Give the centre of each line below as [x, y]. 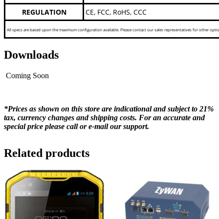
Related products [47, 153]
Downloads [31, 55]
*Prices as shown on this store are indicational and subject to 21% [109, 109]
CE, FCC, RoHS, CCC [116, 12]
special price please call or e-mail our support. [77, 126]
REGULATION [44, 12]
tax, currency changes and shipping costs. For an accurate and [104, 117]
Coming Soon [26, 75]
